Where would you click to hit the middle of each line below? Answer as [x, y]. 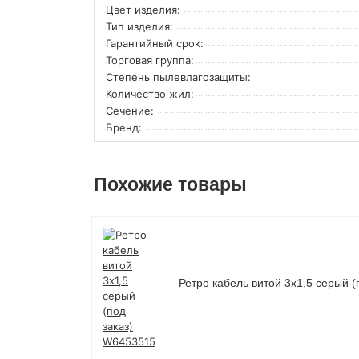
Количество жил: [150, 93]
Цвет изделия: [143, 9]
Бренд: [124, 127]
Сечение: [130, 110]
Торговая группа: [150, 60]
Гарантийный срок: [155, 43]
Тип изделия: [139, 26]
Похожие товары [170, 185]
